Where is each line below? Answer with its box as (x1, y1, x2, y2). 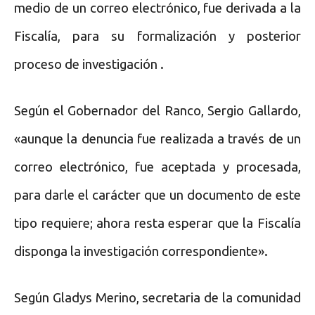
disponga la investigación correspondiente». (14, 243, 268, 259)
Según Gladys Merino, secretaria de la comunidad (14, 290, 301, 305)
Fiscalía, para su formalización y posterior (14, 28, 301, 44)
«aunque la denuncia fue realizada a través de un (14, 131, 301, 146)
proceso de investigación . (14, 56, 164, 72)
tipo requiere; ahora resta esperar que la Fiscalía (14, 215, 301, 231)
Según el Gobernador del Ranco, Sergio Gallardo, (14, 103, 301, 118)
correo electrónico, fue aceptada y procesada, (14, 159, 301, 174)
